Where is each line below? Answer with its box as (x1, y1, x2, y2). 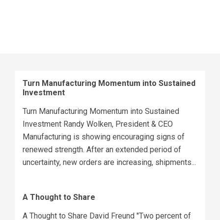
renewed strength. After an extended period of (23, 145, 181, 154)
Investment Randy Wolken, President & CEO (23, 119, 173, 129)
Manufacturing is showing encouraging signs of (23, 132, 185, 141)
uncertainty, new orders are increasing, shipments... (23, 158, 196, 167)
